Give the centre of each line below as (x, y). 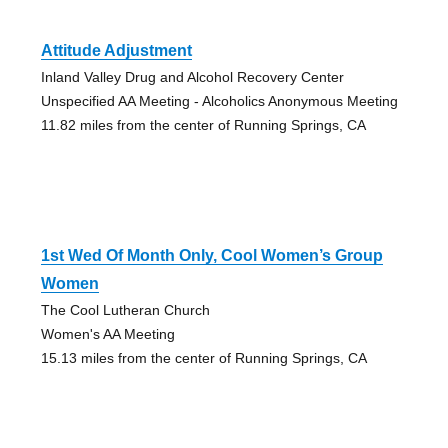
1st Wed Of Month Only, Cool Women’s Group (211, 256)
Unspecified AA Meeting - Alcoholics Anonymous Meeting (219, 101)
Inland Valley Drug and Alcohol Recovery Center (192, 77)
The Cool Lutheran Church (125, 310)
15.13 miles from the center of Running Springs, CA (203, 358)
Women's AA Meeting (107, 334)
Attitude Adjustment (116, 51)
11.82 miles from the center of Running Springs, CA (203, 125)
